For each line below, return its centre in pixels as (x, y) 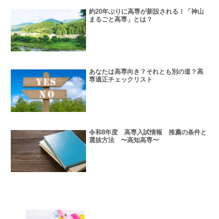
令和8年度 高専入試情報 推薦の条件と (148, 132)
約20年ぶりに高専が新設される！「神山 (147, 11)
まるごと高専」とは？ (121, 19)
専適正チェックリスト (121, 80)
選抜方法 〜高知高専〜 (124, 140)
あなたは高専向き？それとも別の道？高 (146, 72)
